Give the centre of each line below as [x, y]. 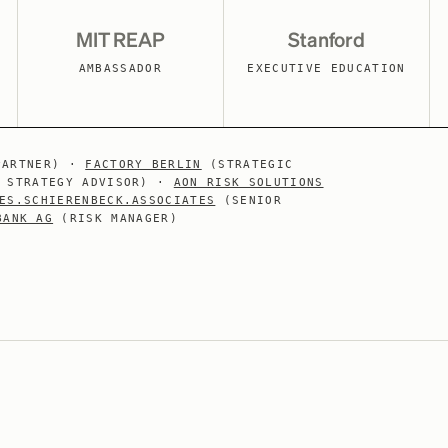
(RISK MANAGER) [115, 218]
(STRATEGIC [247, 164]
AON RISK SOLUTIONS [248, 182]
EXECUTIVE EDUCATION [326, 68]
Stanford [326, 41]
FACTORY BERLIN [143, 164]
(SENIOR [248, 200]
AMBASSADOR [120, 68]
